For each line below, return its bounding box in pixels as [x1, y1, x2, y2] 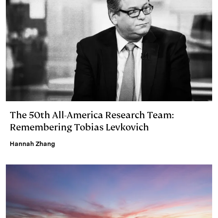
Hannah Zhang [10, 140, 55, 147]
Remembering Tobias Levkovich [10, 121, 149, 133]
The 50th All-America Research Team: [10, 109, 174, 121]
